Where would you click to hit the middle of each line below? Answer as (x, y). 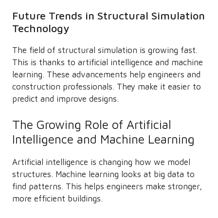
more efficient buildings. (57, 199)
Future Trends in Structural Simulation (109, 15)
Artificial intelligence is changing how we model (101, 162)
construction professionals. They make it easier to (107, 86)
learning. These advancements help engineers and (106, 74)
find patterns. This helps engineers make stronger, (107, 186)
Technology (41, 28)
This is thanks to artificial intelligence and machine (108, 62)
